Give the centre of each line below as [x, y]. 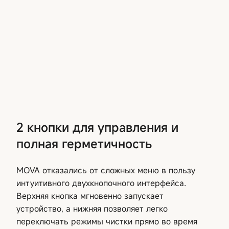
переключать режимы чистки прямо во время [107, 221]
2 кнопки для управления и [97, 127]
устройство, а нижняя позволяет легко [92, 208]
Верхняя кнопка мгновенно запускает [90, 196]
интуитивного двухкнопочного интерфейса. [101, 183]
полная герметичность [84, 143]
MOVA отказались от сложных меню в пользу [106, 170]
